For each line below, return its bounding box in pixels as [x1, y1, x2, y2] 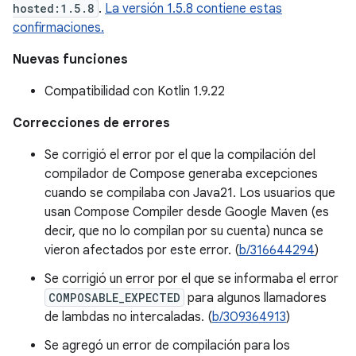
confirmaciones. [13, 20, 104, 36]
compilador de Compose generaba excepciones [44, 166, 318, 182]
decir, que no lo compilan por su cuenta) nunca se [44, 223, 323, 239]
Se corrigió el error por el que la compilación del [44, 147, 315, 163]
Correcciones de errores [13, 115, 170, 131]
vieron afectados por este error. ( [44, 242, 239, 258]
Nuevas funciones [13, 52, 128, 68]
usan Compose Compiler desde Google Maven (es [44, 204, 329, 220]
